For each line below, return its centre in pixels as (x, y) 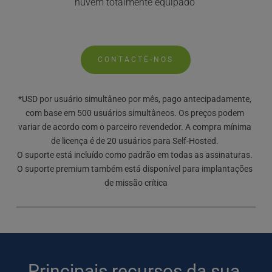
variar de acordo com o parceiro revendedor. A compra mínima (135, 127)
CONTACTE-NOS (136, 59)
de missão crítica (136, 183)
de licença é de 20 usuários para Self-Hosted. (136, 141)
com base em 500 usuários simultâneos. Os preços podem (135, 113)
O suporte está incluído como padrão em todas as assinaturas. (135, 155)
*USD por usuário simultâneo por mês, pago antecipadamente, (135, 99)
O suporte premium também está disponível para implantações (135, 169)
